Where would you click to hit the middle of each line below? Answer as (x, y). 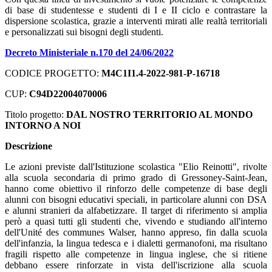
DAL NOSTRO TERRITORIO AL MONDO (159, 114)
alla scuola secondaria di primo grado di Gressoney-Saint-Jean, (136, 177)
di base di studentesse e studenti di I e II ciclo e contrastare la (136, 10)
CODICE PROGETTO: (53, 73)
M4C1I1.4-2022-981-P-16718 (161, 73)
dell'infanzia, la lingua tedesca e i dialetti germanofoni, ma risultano (136, 243)
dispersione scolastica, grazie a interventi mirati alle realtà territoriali (136, 21)
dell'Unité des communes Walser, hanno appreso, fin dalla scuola (136, 232)
